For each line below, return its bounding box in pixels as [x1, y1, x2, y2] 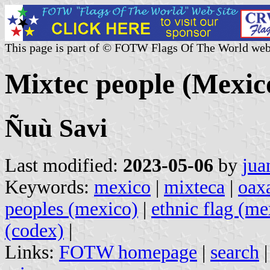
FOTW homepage [59, 241, 197, 263]
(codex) [5, 219, 64, 241]
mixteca [164, 176, 225, 198]
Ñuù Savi [5, 113, 107, 142]
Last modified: [5, 154, 123, 176]
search [210, 241, 259, 263]
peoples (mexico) [5, 198, 138, 219]
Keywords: [5, 176, 94, 198]
